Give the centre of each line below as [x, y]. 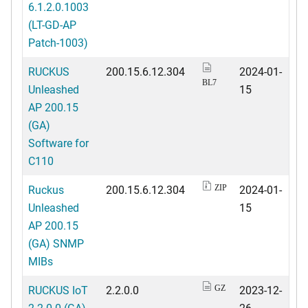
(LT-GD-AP [52, 24]
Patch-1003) [58, 42]
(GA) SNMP [56, 243]
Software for [58, 142]
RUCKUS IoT [58, 289]
